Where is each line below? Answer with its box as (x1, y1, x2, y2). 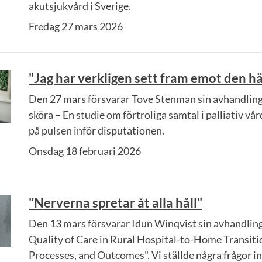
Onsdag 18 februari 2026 (29, 144, 141, 157)
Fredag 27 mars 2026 (29, 20, 123, 33)
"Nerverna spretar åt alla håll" (29, 195, 202, 211)
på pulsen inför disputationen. (29, 124, 164, 137)
